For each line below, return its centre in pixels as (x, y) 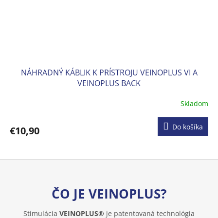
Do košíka (188, 127)
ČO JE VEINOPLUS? (109, 193)
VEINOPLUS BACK (109, 83)
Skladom (194, 103)
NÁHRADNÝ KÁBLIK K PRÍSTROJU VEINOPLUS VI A (109, 73)
